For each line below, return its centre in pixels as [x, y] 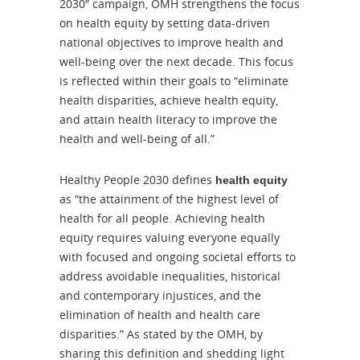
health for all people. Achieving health [162, 219]
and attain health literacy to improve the [168, 120]
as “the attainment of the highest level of [169, 199]
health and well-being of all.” [137, 139]
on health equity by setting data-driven [165, 23]
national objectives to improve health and [172, 43]
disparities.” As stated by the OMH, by [161, 334]
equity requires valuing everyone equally [170, 238]
